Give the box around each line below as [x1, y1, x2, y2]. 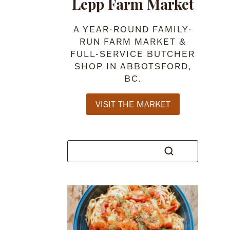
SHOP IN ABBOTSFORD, [74, 61, 191, 72]
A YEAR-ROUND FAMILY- [73, 24, 193, 35]
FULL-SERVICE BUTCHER [70, 49, 196, 60]
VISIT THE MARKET [95, 98, 170, 110]
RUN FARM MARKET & [79, 36, 186, 47]
